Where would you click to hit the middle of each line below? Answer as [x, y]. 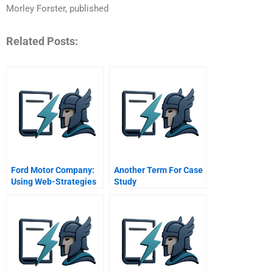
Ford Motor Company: [53, 170]
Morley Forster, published [57, 8]
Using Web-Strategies [54, 181]
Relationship [36, 204]
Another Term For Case [158, 170]
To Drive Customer [47, 193]
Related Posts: [42, 41]
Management [37, 216]
